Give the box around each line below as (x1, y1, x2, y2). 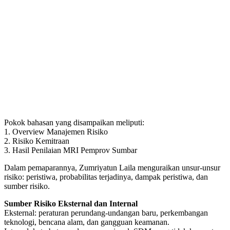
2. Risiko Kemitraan (4, 136, 69, 145)
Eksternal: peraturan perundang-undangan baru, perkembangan (4, 208, 208, 217)
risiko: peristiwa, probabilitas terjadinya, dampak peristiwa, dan (4, 172, 208, 181)
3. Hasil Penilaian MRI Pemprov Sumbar (4, 145, 137, 155)
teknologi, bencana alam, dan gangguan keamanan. (4, 217, 169, 226)
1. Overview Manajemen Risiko (4, 127, 108, 136)
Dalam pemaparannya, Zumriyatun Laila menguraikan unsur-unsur (4, 163, 220, 172)
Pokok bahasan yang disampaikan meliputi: (4, 118, 144, 127)
